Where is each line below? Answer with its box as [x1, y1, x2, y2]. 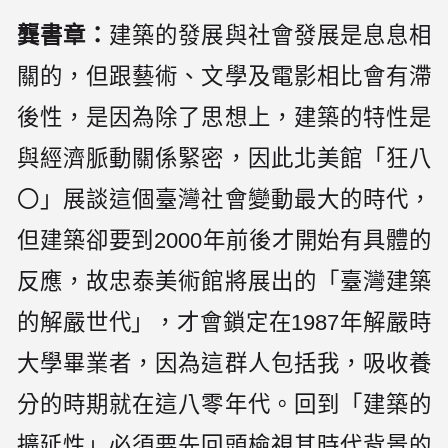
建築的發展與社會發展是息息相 [109, 22, 431, 48]
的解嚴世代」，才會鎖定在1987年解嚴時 [17, 309, 431, 335]
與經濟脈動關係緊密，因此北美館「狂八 [17, 145, 431, 171]
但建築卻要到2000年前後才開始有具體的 [17, 227, 431, 253]
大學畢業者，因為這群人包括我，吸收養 [17, 350, 431, 376]
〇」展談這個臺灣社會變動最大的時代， [17, 186, 431, 212]
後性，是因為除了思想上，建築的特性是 [17, 104, 431, 130]
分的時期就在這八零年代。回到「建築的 [17, 391, 431, 417]
